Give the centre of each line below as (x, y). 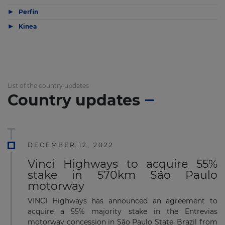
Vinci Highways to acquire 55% (123, 164)
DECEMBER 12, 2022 (71, 145)
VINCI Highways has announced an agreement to (123, 201)
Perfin (28, 12)
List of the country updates (48, 86)
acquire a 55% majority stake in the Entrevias (123, 212)
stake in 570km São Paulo (123, 175)
